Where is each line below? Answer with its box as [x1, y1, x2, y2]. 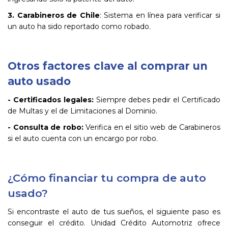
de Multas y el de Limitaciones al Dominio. [8, 106, 157, 116]
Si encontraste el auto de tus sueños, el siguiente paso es [8, 207, 220, 216]
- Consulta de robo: [8, 123, 83, 132]
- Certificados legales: [8, 95, 94, 104]
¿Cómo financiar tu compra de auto [8, 172, 206, 184]
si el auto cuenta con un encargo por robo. [8, 134, 158, 143]
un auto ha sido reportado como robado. [8, 22, 151, 31]
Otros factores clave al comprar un [8, 60, 208, 72]
